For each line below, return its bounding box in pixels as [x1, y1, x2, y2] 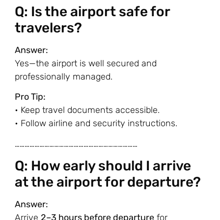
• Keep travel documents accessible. [15, 105, 160, 116]
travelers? [15, 19, 82, 36]
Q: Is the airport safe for [15, 3, 170, 20]
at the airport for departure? [15, 173, 201, 190]
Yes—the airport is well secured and [15, 57, 157, 69]
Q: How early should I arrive [15, 157, 191, 174]
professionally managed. [15, 71, 112, 82]
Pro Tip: [15, 91, 46, 103]
